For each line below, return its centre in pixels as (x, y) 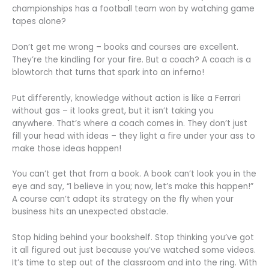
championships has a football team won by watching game (133, 8)
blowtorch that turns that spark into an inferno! (108, 72)
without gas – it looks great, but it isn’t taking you (113, 110)
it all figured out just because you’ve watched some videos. (134, 250)
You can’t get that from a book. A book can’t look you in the (134, 174)
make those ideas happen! (67, 148)
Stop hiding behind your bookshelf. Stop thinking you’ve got (133, 238)
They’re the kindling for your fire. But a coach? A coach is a (131, 59)
